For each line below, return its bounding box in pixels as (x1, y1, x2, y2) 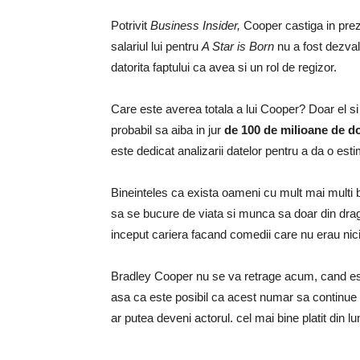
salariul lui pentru (111, 39, 202, 53)
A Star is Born (202, 39, 274, 53)
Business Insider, (150, 18, 240, 32)
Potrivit (111, 18, 150, 32)
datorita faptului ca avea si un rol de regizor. (111, 60, 337, 74)
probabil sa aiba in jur (111, 123, 224, 137)
